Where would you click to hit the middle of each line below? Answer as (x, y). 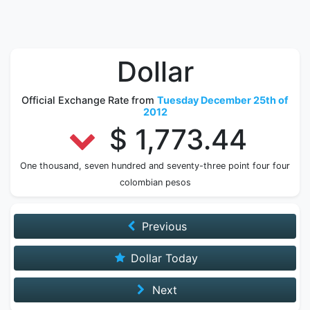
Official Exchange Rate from (89, 100)
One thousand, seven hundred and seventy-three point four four (155, 166)
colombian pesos (155, 182)
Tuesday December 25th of (223, 100)
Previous (163, 226)
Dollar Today (163, 258)
